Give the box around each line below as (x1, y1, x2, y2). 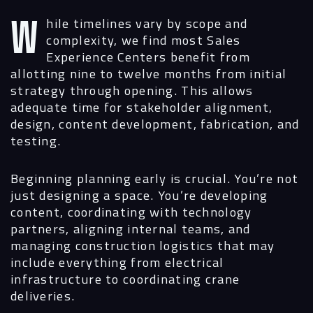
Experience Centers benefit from (46, 46, 250, 66)
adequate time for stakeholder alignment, (10, 96, 273, 117)
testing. (10, 130, 61, 150)
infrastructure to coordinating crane (10, 268, 240, 289)
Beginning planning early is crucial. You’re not (10, 168, 299, 188)
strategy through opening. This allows (10, 80, 254, 100)
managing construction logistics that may (10, 235, 275, 255)
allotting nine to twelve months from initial (10, 63, 287, 83)
